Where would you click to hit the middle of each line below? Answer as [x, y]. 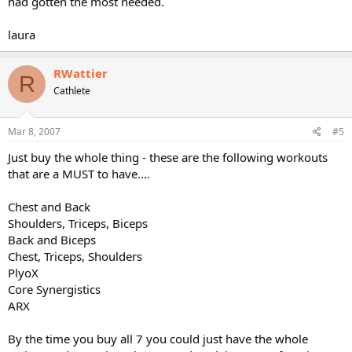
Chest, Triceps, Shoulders [75, 256]
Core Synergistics [54, 289]
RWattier [81, 73]
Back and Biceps [52, 239]
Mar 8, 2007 [34, 131]
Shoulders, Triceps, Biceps [78, 223]
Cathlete [72, 91]
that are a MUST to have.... [79, 173]
